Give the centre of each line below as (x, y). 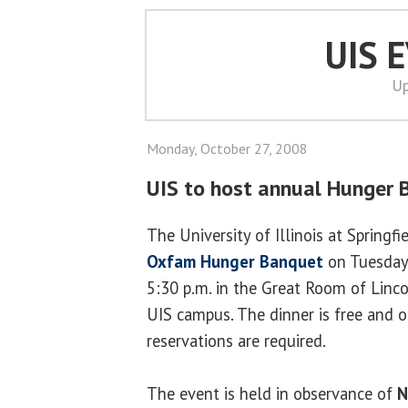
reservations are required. (236, 340)
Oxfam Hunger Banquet (235, 261)
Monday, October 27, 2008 (227, 148)
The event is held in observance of (272, 393)
